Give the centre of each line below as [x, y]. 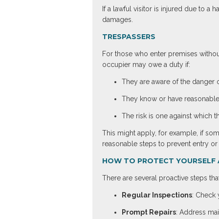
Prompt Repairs [149, 212]
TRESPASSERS [129, 37]
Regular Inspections [157, 195]
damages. [117, 20]
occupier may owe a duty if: [146, 65]
